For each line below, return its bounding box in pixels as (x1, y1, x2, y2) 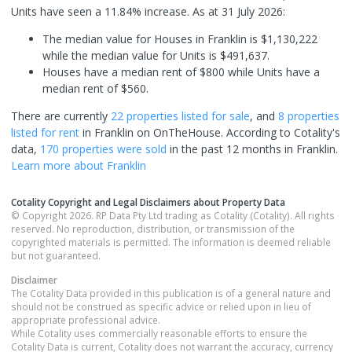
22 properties (111, 108, 178, 123)
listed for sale (178, 108, 250, 123)
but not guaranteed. (11, 249, 101, 262)
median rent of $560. (42, 81, 148, 96)
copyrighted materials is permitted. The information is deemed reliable (11, 236, 331, 248)
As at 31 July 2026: (192, 4, 285, 19)
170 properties (40, 141, 114, 156)
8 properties (278, 108, 339, 123)
